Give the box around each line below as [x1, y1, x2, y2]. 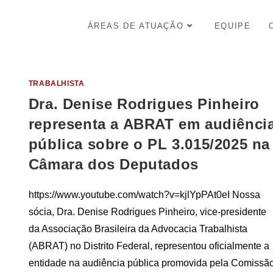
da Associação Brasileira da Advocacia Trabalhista [28, 224, 247, 235]
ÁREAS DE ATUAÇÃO [87, 21, 184, 30]
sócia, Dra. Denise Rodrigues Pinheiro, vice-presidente [28, 207, 266, 218]
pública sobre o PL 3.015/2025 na [28, 136, 271, 153]
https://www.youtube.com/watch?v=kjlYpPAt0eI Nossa [28, 190, 260, 200]
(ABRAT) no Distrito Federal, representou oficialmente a [28, 241, 269, 252]
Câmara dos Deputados [28, 156, 199, 173]
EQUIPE [214, 21, 251, 30]
